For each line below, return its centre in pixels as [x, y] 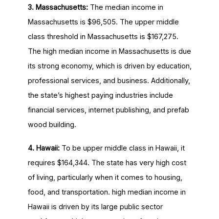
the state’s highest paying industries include [100, 95]
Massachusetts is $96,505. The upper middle [103, 22]
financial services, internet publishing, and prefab [108, 110]
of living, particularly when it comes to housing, [105, 177]
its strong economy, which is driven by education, [109, 66]
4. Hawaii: [44, 148]
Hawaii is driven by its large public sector [95, 207]
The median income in [126, 7]
